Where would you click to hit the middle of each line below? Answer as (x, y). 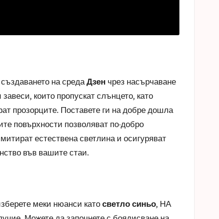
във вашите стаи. (55, 152)
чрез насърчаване (141, 81)
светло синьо (129, 204)
